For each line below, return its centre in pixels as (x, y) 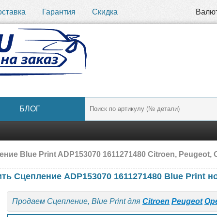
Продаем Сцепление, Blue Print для (77, 201)
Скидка (105, 12)
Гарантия (59, 12)
